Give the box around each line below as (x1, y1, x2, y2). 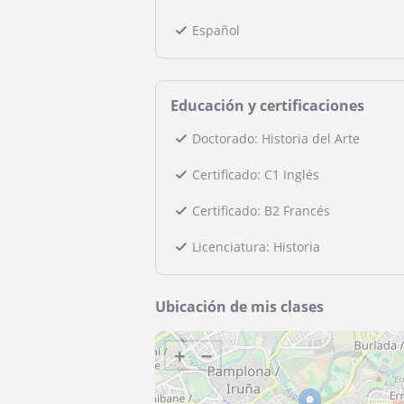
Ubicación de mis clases (155, 297, 324, 317)
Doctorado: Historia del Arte (192, 130, 360, 147)
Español (192, 22, 240, 39)
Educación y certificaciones (170, 96, 364, 115)
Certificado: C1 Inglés (192, 166, 319, 183)
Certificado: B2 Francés (192, 202, 330, 219)
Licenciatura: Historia (192, 238, 320, 255)
